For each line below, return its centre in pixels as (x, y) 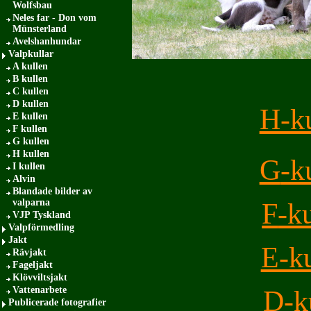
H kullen (31, 154)
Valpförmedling (41, 227)
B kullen (30, 79)
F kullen (30, 129)
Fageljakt (33, 265)
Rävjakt (30, 252)
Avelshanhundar (47, 41)
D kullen (31, 104)
